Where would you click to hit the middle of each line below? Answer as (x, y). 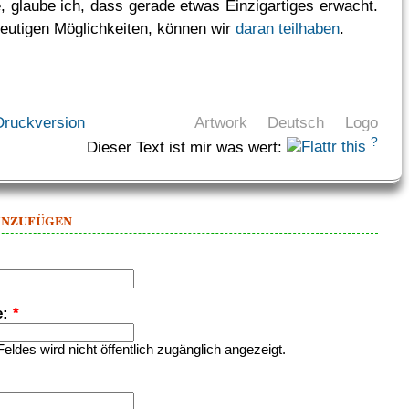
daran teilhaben (288, 29)
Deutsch (296, 122)
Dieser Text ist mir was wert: (184, 147)
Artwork (221, 122)
